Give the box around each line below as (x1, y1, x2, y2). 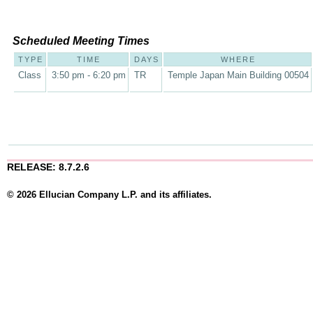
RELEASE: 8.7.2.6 (7, 161, 89, 173)
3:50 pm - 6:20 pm (52, 70, 126, 80)
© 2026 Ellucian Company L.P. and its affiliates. (7, 189, 212, 201)
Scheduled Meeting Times (13, 35, 150, 47)
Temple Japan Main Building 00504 (168, 70, 309, 80)
